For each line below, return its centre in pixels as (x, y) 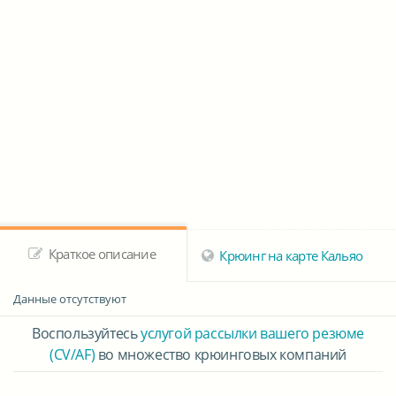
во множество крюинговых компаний (221, 355)
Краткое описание (100, 254)
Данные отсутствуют (70, 299)
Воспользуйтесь (86, 334)
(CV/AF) (72, 355)
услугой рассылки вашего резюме (252, 334)
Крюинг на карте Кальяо (290, 256)
